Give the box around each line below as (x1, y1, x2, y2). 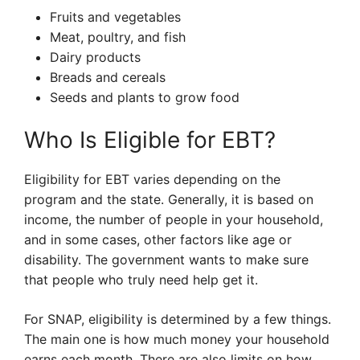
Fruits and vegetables (50, 9, 181, 25)
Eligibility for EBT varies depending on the (24, 171, 280, 187)
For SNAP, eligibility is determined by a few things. (24, 311, 331, 327)
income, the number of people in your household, (24, 211, 323, 227)
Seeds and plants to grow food (50, 89, 239, 105)
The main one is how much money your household (24, 331, 329, 347)
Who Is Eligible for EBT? (24, 126, 276, 153)
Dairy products (50, 49, 141, 65)
